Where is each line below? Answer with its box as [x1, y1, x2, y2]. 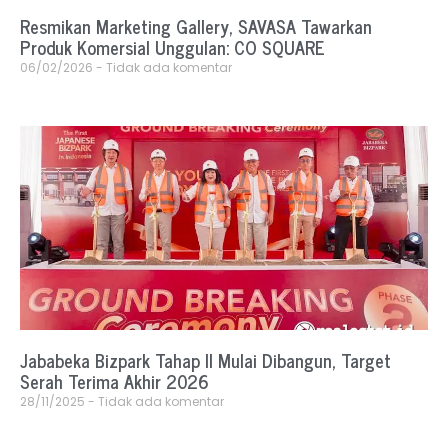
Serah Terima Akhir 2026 [20, 366, 209, 397]
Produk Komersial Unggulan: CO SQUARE [20, 32, 325, 63]
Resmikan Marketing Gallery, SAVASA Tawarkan [20, 11, 372, 42]
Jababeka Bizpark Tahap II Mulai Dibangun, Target [20, 345, 391, 376]
